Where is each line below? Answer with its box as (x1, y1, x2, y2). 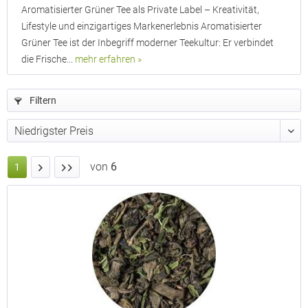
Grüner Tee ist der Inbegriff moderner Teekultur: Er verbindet (21, 37, 274, 48)
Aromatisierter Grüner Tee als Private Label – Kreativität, (21, 4, 259, 15)
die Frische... (21, 54, 75, 65)
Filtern (27, 95, 56, 106)
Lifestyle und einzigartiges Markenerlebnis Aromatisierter (21, 21, 262, 32)
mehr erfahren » (75, 54, 142, 65)
